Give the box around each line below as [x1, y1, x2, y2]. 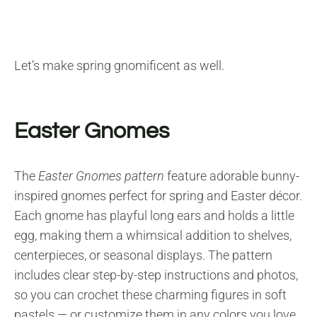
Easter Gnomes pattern [38, 168, 164, 183]
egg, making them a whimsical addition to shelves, [14, 227, 292, 243]
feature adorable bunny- [164, 168, 299, 183]
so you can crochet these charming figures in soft [14, 287, 287, 302]
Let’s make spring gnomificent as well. [14, 57, 224, 73]
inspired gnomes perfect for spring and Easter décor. [14, 188, 302, 203]
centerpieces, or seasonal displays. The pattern [14, 247, 272, 263]
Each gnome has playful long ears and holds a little [14, 207, 294, 223]
